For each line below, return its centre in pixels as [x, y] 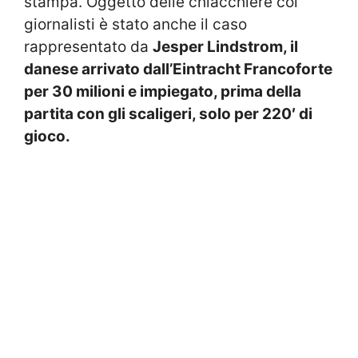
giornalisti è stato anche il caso [135, 24]
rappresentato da [88, 46]
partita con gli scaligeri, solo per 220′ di [168, 113]
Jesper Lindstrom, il [225, 46]
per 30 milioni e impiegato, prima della [163, 91]
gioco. [47, 136]
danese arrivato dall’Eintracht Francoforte [178, 69]
